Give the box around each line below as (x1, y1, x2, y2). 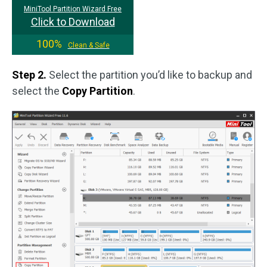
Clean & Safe (67, 41, 110, 50)
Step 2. (12, 69, 46, 82)
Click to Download (30, 15, 115, 29)
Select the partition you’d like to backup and (46, 69, 252, 82)
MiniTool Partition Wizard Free (24, 5, 122, 14)
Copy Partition (62, 85, 133, 98)
